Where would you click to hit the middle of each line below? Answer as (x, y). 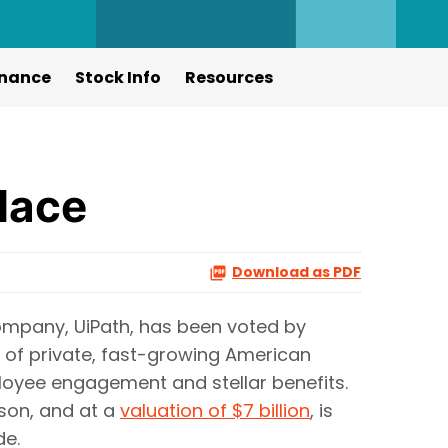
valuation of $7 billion (215, 410)
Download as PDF (296, 272)
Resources (228, 77)
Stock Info (117, 77)
